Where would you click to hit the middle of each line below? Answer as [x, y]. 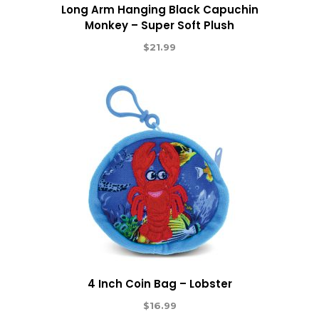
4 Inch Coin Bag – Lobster [159, 283]
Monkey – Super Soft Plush [159, 25]
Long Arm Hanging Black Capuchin [159, 9]
